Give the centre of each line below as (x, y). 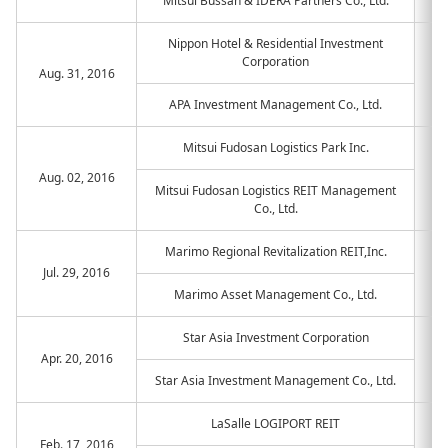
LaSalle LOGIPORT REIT (275, 423)
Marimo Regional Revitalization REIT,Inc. (275, 251)
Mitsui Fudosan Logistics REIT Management (275, 190)
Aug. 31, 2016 (76, 73)
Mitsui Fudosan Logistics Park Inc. (275, 147)
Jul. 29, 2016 (76, 272)
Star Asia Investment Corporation (275, 337)
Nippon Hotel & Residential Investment (275, 43)
